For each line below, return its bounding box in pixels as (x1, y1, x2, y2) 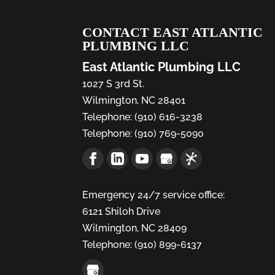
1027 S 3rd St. (82, 77, 145, 90)
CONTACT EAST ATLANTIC (82, 24, 263, 40)
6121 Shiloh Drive (82, 205, 161, 217)
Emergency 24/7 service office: (82, 188, 225, 201)
